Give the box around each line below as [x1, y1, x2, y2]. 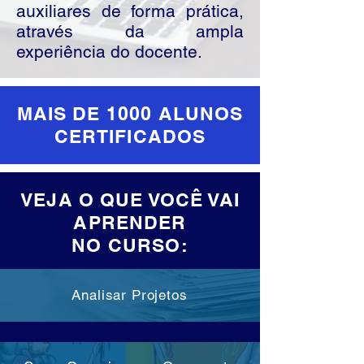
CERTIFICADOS [54, 125, 206, 147]
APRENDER [73, 211, 187, 233]
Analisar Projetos [71, 287, 188, 303]
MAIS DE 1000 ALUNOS [16, 102, 244, 124]
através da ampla [16, 21, 244, 41]
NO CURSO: [71, 234, 188, 256]
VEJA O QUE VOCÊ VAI [20, 188, 240, 210]
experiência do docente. [16, 41, 202, 62]
